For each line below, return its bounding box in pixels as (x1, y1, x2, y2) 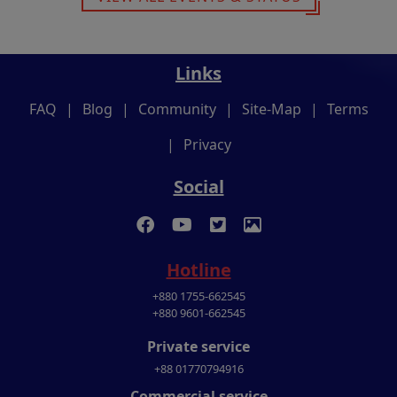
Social (173, 174, 224, 198)
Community (137, 98, 216, 119)
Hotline (166, 257, 231, 282)
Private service (147, 336, 250, 356)
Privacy (183, 134, 231, 154)
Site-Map (241, 98, 301, 119)
